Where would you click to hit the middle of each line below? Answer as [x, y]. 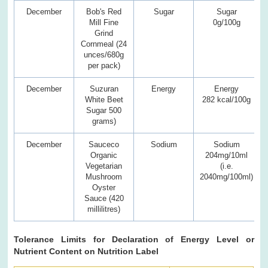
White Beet [104, 99]
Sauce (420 [104, 198]
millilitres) [104, 209]
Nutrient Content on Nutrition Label [86, 251]
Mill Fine [104, 22]
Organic [104, 155]
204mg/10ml [227, 155]
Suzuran [104, 89]
